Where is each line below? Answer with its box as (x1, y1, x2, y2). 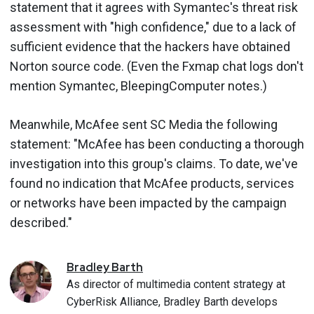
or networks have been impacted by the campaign (10, 195, 287, 210)
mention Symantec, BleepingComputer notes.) (10, 78, 267, 93)
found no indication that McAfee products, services (10, 175, 294, 191)
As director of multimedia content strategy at (67, 277, 285, 291)
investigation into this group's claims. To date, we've (10, 156, 298, 171)
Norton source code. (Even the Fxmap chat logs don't (10, 58, 303, 74)
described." (10, 214, 72, 230)
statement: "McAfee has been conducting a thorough (10, 136, 304, 151)
